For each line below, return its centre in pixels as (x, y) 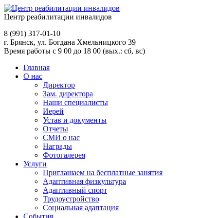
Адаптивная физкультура (84, 181)
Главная (36, 67)
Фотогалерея (64, 155)
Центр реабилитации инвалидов (58, 17)
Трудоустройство (71, 199)
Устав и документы (75, 120)
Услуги (35, 164)
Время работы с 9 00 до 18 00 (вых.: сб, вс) (74, 51)
